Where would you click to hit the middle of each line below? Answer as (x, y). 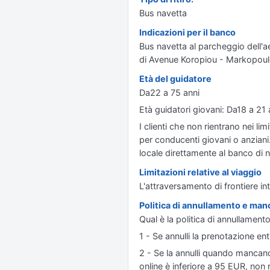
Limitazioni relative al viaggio (200, 172)
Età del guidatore (175, 79)
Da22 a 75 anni (169, 93)
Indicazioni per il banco (187, 32)
